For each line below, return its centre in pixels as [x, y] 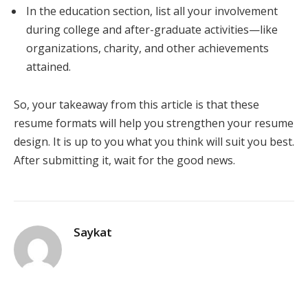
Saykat [93, 232]
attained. [50, 66]
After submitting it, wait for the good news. [126, 161]
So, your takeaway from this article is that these [136, 105]
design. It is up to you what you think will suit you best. [154, 142]
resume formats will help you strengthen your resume [154, 123]
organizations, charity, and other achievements [147, 48]
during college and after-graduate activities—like [152, 29]
